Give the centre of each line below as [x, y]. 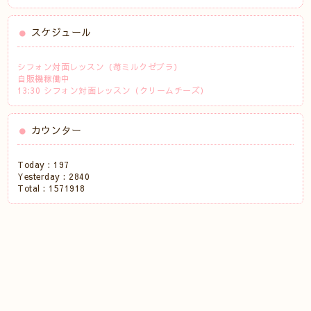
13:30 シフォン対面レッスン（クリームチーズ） [113, 90]
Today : [36, 165]
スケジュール [61, 32]
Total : [33, 188]
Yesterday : [43, 176]
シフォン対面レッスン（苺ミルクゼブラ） [100, 67]
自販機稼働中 [44, 78]
